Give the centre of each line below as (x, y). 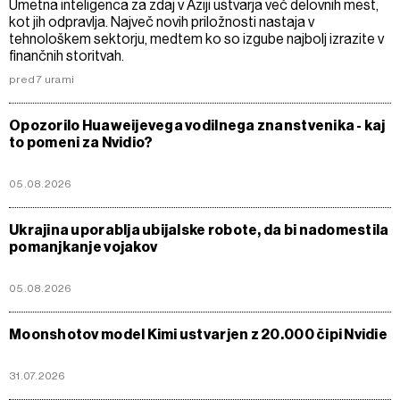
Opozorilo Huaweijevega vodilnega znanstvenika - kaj (197, 125)
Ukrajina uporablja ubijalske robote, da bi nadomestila (199, 229)
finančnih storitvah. (67, 55)
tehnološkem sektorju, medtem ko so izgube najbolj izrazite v (196, 38)
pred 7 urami (42, 79)
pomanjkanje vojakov (83, 246)
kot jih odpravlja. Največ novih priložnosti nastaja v (162, 21)
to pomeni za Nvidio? (81, 142)
